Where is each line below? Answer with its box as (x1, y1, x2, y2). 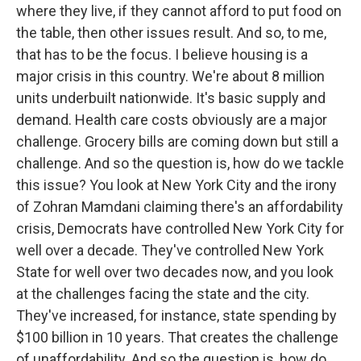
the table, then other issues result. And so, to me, (16, 24, 326, 41)
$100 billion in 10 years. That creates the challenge (16, 329, 338, 346)
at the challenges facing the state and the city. (16, 285, 309, 302)
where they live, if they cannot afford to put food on (16, 2, 342, 19)
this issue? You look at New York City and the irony (16, 176, 337, 193)
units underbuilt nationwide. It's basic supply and (16, 89, 326, 106)
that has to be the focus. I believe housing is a (16, 46, 308, 63)
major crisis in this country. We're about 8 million (16, 68, 325, 85)
